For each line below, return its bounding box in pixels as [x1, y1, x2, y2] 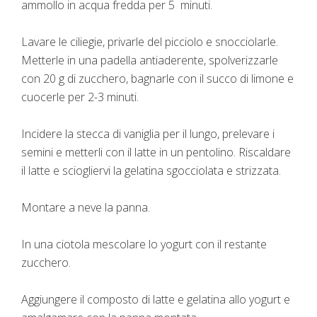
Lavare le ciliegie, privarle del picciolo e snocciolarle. [21, 34, 278, 50]
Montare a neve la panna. [21, 200, 150, 216]
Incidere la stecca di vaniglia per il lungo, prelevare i [21, 126, 275, 142]
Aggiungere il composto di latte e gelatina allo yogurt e [21, 292, 290, 308]
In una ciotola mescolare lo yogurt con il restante [21, 236, 267, 253]
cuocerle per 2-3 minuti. [21, 89, 139, 105]
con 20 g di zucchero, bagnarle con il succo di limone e [21, 71, 294, 87]
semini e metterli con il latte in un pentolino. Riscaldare [21, 144, 291, 161]
